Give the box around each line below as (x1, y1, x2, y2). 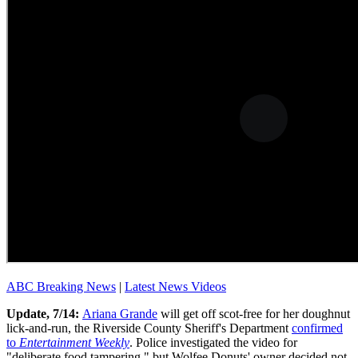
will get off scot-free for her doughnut (157, 307, 350, 321)
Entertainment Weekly (19, 336, 129, 350)
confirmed (292, 321, 343, 336)
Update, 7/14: (6, 307, 79, 321)
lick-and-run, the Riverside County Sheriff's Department (6, 321, 292, 336)
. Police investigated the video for (129, 336, 297, 350)
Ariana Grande (82, 307, 157, 321)
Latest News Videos (125, 280, 226, 294)
